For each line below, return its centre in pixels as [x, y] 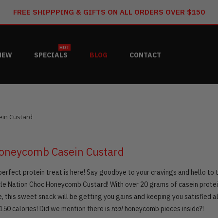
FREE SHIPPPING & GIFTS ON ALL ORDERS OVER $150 [109, 12]
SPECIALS [51, 55]
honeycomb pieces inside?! [163, 209]
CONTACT [145, 55]
